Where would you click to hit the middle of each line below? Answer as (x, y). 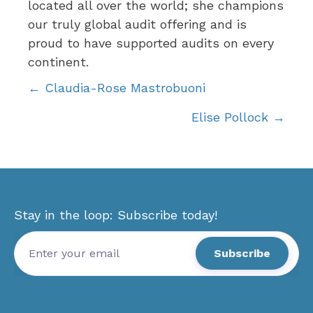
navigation (102, 129)
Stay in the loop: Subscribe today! (116, 214)
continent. (58, 61)
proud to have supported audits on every (151, 43)
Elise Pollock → (238, 117)
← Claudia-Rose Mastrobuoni (117, 87)
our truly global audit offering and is (137, 24)
